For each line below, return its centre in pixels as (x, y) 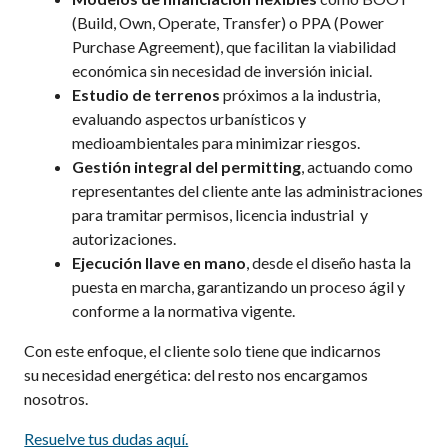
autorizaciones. (124, 238)
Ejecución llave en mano (159, 262)
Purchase (105, 46)
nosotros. (56, 398)
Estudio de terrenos (146, 94)
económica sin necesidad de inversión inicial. (222, 70)
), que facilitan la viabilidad (306, 46)
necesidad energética (115, 374)
